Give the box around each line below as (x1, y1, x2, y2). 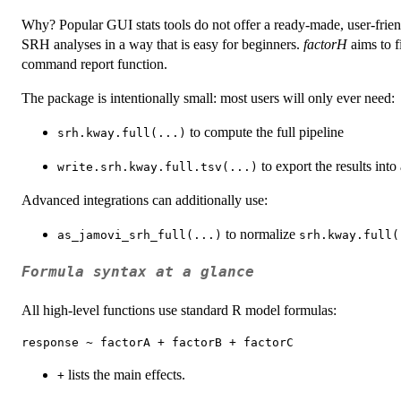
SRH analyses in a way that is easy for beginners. (21, 37, 303, 53)
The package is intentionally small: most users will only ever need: (21, 90, 395, 107)
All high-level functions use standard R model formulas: (21, 302, 337, 318)
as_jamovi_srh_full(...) (57, 228, 222, 243)
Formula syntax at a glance (21, 264, 254, 281)
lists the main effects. (64, 366, 185, 382)
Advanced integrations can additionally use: (21, 192, 268, 209)
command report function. (21, 56, 167, 73)
